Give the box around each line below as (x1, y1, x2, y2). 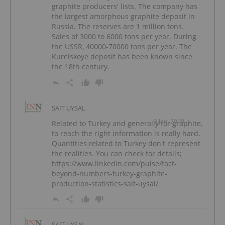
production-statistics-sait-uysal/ (52, 178, 158, 188)
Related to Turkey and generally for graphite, (52, 118, 202, 128)
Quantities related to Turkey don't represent (52, 138, 200, 148)
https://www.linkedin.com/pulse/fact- (52, 158, 177, 168)
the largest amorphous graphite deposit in (52, 12, 195, 22)
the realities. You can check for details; (52, 148, 182, 158)
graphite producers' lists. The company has (52, 2, 197, 12)
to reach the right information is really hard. (52, 128, 200, 138)
